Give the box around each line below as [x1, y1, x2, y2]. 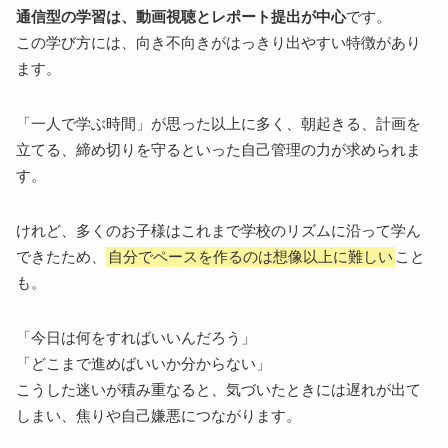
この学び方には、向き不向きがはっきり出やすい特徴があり [16, 34, 422, 51]
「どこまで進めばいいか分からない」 [16, 355, 272, 372]
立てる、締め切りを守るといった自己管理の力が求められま [16, 141, 422, 158]
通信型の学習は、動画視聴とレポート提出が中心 [16, 8, 347, 25]
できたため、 [16, 248, 107, 265]
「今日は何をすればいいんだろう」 [16, 329, 257, 346]
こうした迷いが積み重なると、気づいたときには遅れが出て [16, 381, 422, 398]
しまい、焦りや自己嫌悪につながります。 [16, 407, 302, 424]
